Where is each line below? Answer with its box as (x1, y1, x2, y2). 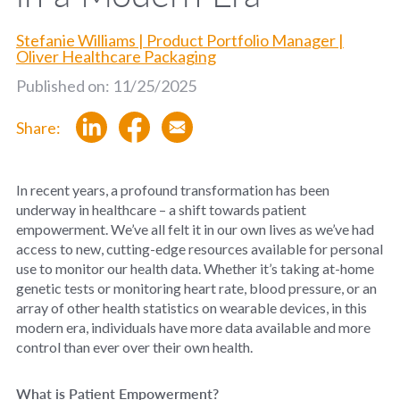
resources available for (185, 239, 330, 257)
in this (330, 298, 367, 316)
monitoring (112, 279, 181, 296)
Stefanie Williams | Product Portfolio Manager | (15, 29, 344, 50)
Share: (15, 117, 69, 137)
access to (15, 239, 76, 257)
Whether (203, 259, 260, 277)
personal (329, 239, 383, 257)
